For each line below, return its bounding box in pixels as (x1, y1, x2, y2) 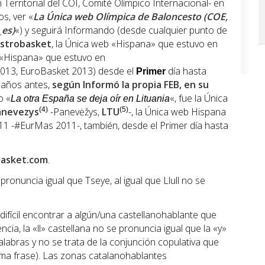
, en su (179, 78, 209, 92)
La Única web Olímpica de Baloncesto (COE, (33, 10, 228, 24)
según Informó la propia (52, 78, 164, 92)
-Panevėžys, (48, 105, 102, 119)
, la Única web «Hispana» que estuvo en (51, 37, 218, 51)
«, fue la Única (170, 92, 228, 105)
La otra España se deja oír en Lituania (11, 93, 170, 104)
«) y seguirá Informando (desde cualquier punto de (15, 24, 227, 37)
